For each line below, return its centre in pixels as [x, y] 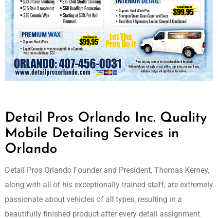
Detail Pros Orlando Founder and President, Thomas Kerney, [107, 170]
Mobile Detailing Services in [92, 134]
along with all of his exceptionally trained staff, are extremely [109, 185]
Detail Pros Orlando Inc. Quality [106, 118]
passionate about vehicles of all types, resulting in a [93, 200]
